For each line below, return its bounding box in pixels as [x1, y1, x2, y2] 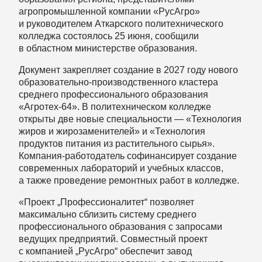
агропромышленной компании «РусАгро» [19, 6, 200, 16]
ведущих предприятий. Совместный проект [19, 233, 208, 244]
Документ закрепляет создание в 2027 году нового [19, 64, 238, 75]
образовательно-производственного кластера [19, 77, 218, 87]
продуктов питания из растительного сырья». [19, 138, 215, 149]
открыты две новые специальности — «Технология [19, 113, 242, 124]
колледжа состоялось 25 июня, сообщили [19, 30, 199, 41]
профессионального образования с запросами [19, 221, 222, 232]
